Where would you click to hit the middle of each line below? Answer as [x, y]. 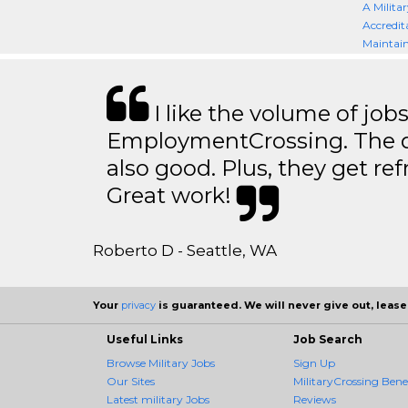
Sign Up [314, 363]
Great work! [172, 195]
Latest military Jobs [158, 399]
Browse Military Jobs [161, 363]
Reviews [315, 399]
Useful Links [145, 339]
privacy [138, 305]
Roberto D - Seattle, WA [185, 250]
